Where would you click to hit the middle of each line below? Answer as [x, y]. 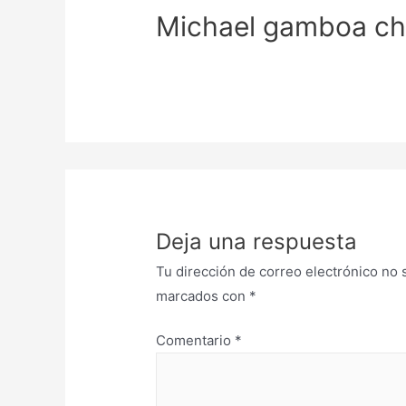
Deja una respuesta [257, 241]
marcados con [203, 295]
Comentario [196, 341]
